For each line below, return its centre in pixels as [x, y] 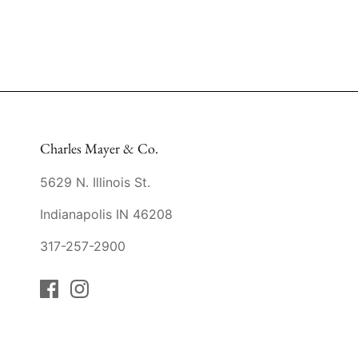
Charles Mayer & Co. [99, 149]
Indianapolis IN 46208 [106, 215]
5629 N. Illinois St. [95, 183]
